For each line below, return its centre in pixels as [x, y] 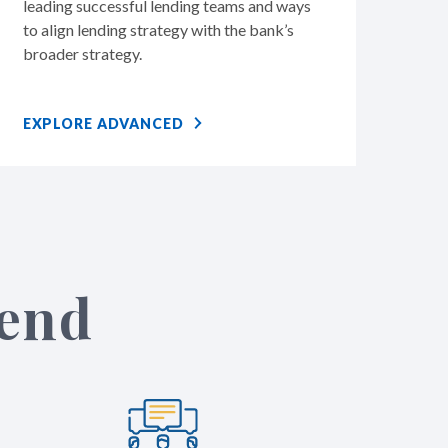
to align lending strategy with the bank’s [158, 29]
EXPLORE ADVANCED [103, 123]
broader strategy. [82, 53]
